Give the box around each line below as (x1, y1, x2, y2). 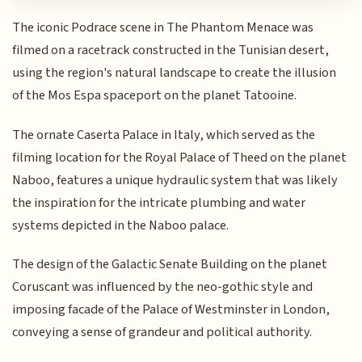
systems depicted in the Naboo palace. (12, 215, 229, 235)
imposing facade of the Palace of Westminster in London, (12, 299, 330, 319)
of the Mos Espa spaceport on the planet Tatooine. (12, 86, 297, 106)
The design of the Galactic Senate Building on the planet (12, 254, 328, 274)
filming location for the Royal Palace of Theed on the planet (12, 147, 347, 167)
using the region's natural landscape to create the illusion (12, 63, 337, 83)
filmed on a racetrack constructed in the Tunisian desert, (12, 40, 330, 61)
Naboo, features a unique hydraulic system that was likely (12, 170, 339, 190)
